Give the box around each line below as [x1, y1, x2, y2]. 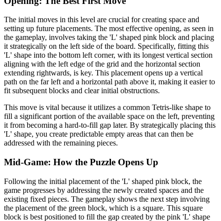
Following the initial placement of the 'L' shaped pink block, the [4, 177, 202, 185]
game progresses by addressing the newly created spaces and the [4, 185, 204, 194]
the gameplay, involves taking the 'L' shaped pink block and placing [4, 33, 214, 42]
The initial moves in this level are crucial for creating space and [4, 15, 199, 24]
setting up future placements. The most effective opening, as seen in [4, 24, 214, 33]
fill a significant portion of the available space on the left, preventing [4, 112, 215, 121]
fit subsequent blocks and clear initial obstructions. [4, 86, 160, 95]
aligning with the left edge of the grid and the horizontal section [4, 60, 200, 69]
